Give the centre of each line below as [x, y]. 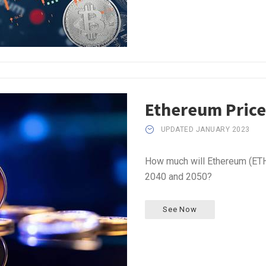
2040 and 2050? [178, 176]
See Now [180, 209]
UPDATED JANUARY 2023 [205, 129]
